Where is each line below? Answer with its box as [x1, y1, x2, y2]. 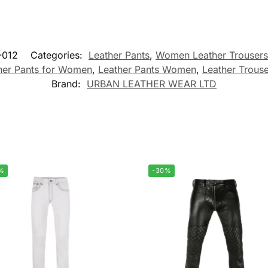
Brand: [51, 77, 84, 90]
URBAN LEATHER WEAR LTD [87, 77, 217, 90]
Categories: [31, 48, 86, 61]
